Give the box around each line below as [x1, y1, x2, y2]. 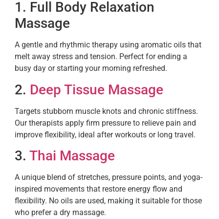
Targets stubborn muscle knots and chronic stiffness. [15, 106, 198, 116]
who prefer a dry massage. [15, 207, 106, 217]
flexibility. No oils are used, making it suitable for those [15, 196, 202, 205]
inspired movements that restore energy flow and [15, 184, 182, 194]
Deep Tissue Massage [30, 81, 163, 98]
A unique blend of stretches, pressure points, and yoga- [15, 172, 202, 182]
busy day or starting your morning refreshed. [15, 64, 167, 73]
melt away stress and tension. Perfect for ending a [15, 52, 187, 62]
